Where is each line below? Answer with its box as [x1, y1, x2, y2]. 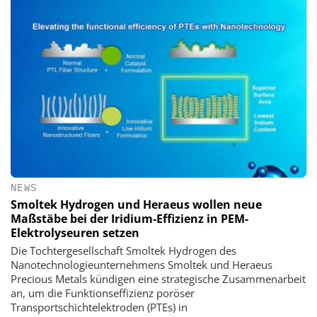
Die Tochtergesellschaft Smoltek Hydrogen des [11, 243, 236, 258]
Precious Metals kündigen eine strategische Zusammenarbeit [11, 271, 306, 286]
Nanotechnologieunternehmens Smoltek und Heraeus [11, 257, 272, 272]
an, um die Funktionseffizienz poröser [11, 285, 195, 300]
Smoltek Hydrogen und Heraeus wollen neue [11, 196, 262, 212]
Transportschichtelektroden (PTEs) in [11, 299, 188, 314]
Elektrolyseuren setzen [11, 224, 139, 241]
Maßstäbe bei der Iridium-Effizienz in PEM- [11, 210, 248, 226]
